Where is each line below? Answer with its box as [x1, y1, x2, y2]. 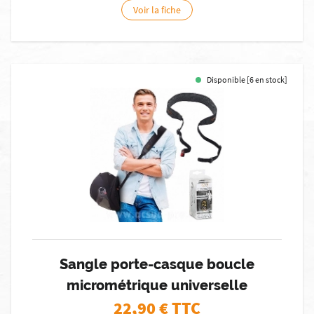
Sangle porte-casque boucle [60, 256, 254, 273]
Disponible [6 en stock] [207, 74, 287, 85]
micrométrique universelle [67, 277, 247, 294]
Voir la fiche [133, 4, 181, 16]
